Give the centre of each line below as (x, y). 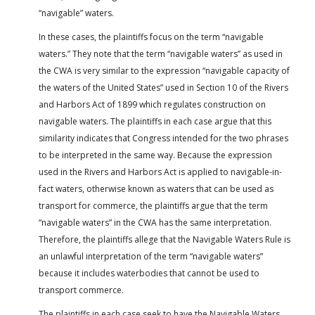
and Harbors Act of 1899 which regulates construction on (152, 105)
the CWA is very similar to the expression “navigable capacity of (164, 71)
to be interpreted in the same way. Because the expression (155, 155)
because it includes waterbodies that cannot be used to (149, 274)
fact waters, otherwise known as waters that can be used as (156, 189)
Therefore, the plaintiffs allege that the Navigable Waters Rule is (165, 240)
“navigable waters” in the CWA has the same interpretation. (155, 223)
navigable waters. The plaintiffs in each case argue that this (155, 122)
